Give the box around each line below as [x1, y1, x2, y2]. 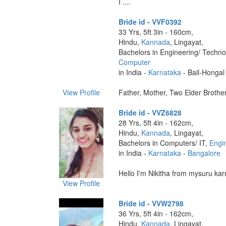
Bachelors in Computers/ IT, [118, 138, 209, 148]
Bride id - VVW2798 [118, 198, 184, 208]
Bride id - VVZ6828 [118, 107, 182, 118]
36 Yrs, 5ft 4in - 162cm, [118, 208, 193, 218]
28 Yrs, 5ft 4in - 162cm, [118, 118, 193, 128]
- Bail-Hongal [181, 67, 224, 77]
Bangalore [187, 148, 220, 158]
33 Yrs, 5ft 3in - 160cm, [118, 27, 193, 37]
